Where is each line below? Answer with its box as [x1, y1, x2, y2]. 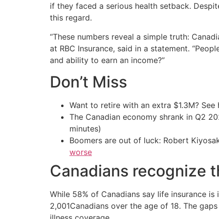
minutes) [69, 124, 101, 134]
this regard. [50, 13, 92, 23]
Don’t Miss [50, 72, 127, 92]
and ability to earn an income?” [50, 55, 165, 65]
